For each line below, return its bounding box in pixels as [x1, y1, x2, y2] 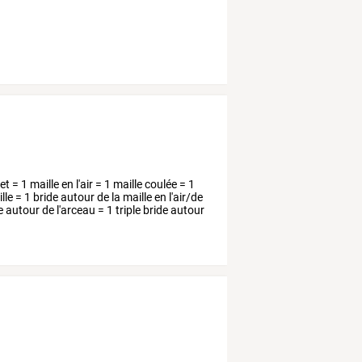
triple [113, 204, 141, 217]
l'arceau [54, 204, 96, 217]
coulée [142, 178, 178, 192]
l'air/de [166, 191, 204, 204]
